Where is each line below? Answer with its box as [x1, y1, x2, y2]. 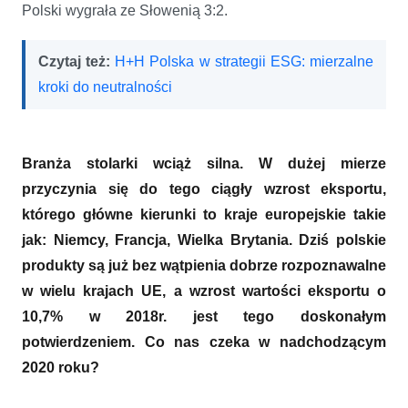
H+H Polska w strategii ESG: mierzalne [115, 53, 374, 69]
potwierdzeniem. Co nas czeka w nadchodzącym [22, 333, 386, 350]
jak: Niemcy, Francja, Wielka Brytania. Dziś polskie [22, 231, 386, 248]
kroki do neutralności [38, 78, 172, 95]
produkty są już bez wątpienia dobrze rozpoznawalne [22, 257, 386, 273]
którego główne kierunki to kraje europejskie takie [22, 206, 386, 222]
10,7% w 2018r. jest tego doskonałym [22, 308, 386, 324]
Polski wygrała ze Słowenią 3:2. [22, 2, 228, 18]
